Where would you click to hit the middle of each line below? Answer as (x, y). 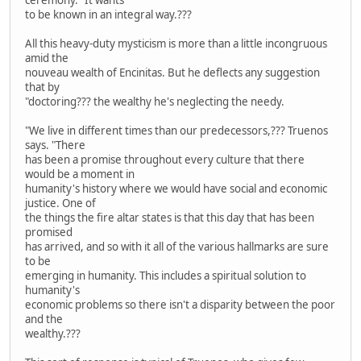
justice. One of (60, 203)
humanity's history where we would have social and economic (176, 188)
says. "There (55, 145)
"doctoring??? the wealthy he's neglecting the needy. (155, 101)
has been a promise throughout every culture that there (165, 159)
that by (42, 87)
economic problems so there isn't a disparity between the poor (180, 304)
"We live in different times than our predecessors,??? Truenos (176, 130)
